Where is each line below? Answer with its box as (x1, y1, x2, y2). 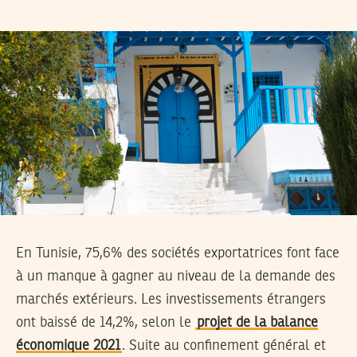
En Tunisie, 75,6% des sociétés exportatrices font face (16, 245, 339, 261)
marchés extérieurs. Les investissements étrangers (16, 292, 326, 307)
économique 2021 (16, 338, 120, 353)
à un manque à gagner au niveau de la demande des (16, 269, 335, 284)
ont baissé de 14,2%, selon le (16, 315, 195, 330)
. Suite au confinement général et (122, 338, 326, 353)
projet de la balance (197, 315, 318, 330)
